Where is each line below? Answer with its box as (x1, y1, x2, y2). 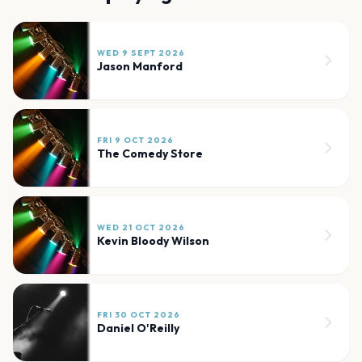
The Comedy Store (97, 146, 203, 162)
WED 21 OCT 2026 (97, 222, 185, 234)
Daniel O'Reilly (97, 321, 179, 336)
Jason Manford (97, 59, 183, 74)
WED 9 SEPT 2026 (97, 48, 185, 59)
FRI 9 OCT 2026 (97, 135, 174, 146)
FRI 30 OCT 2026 (97, 309, 180, 321)
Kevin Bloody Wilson (97, 234, 209, 249)
